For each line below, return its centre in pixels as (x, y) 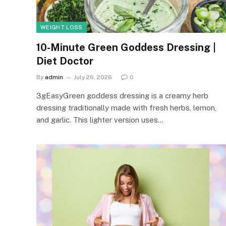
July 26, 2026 (93, 77)
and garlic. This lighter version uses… (100, 120)
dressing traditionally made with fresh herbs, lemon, (126, 108)
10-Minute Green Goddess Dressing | (126, 47)
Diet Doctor (65, 61)
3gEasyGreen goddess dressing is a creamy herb (122, 96)
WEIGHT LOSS (62, 27)
